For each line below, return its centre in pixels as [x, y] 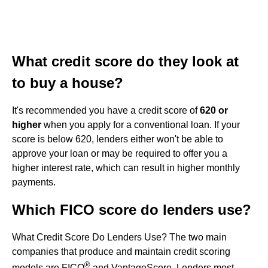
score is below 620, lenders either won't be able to [118, 139]
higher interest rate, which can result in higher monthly [126, 167]
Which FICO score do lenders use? [132, 209]
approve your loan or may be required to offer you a [120, 153]
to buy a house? [68, 83]
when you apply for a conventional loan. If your [141, 124]
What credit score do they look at [125, 61]
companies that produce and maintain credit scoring [121, 251]
